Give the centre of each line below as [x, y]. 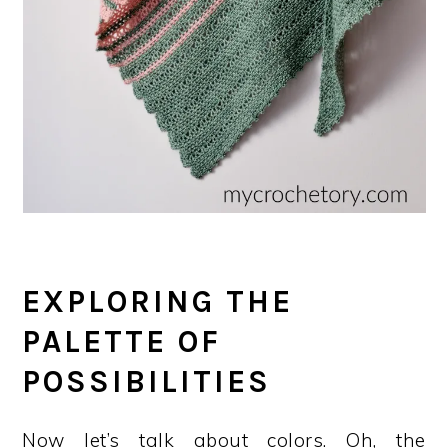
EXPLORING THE [158, 302]
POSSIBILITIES [147, 382]
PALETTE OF [122, 342]
